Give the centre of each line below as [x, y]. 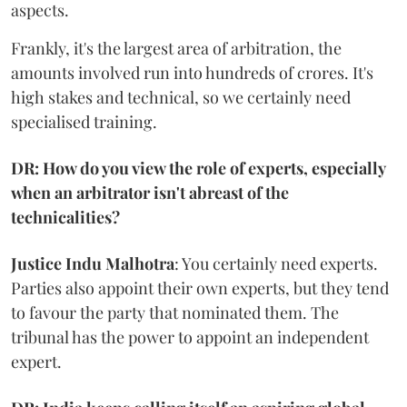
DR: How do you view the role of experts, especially [198, 168]
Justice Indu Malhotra [93, 263]
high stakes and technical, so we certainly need [181, 97]
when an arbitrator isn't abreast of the [150, 192]
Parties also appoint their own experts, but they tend [200, 288]
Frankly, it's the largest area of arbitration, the [176, 48]
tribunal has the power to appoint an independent [190, 337]
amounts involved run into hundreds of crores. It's [192, 72]
